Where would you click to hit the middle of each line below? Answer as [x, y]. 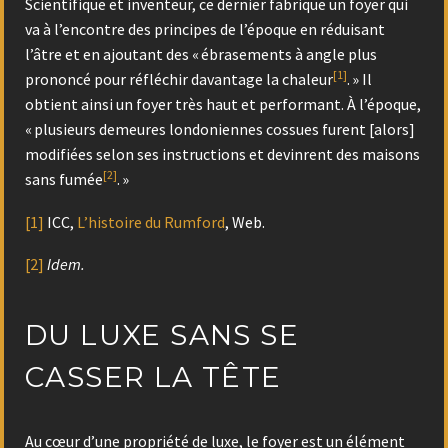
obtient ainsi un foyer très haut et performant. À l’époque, [223, 104]
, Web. [245, 221]
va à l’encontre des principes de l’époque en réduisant [205, 29]
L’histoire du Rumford [151, 221]
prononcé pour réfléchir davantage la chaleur [179, 79]
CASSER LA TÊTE [153, 376]
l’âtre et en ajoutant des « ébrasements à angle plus [201, 54]
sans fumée [64, 179]
